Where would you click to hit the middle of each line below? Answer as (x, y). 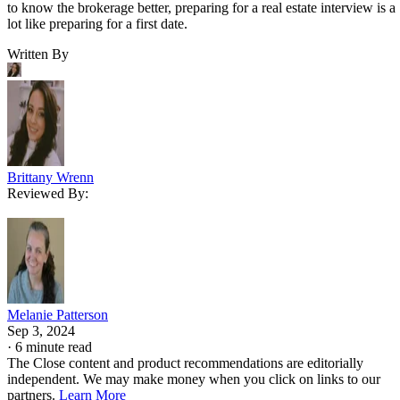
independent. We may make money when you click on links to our (194, 379)
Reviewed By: (48, 193)
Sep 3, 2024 (41, 330)
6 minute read (54, 346)
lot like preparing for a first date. (97, 23)
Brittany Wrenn (50, 177)
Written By (38, 54)
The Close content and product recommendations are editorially (185, 362)
